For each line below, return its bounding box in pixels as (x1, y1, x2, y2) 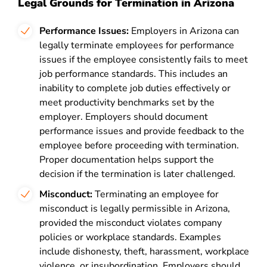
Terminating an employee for (92, 188, 219, 201)
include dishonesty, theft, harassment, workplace (39, 245, 249, 258)
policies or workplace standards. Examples (39, 231, 221, 244)
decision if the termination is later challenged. (39, 167, 235, 181)
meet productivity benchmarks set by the (39, 96, 215, 109)
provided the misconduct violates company (39, 216, 222, 229)
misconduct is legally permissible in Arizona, (39, 202, 230, 215)
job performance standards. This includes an (39, 67, 228, 80)
